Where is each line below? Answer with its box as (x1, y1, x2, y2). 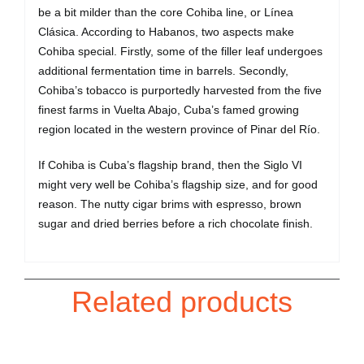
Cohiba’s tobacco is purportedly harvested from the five (37, 83, 322, 97)
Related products (71, 285, 292, 319)
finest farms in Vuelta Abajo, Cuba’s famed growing (37, 102, 299, 116)
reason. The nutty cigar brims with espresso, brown (37, 197, 301, 210)
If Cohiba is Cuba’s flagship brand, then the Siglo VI (37, 158, 302, 171)
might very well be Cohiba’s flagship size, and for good (37, 177, 318, 191)
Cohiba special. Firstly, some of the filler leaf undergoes (37, 44, 323, 58)
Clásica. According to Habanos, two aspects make (37, 24, 294, 38)
